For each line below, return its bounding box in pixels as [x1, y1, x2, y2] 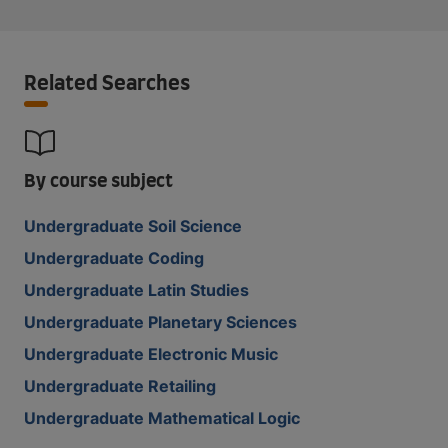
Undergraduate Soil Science [24, 216, 242, 236]
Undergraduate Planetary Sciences [24, 312, 297, 332]
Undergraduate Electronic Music [24, 344, 278, 364]
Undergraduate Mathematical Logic [24, 408, 300, 428]
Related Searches [24, 74, 190, 94]
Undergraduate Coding [24, 248, 204, 268]
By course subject [24, 173, 173, 191]
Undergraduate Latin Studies [24, 280, 249, 300]
